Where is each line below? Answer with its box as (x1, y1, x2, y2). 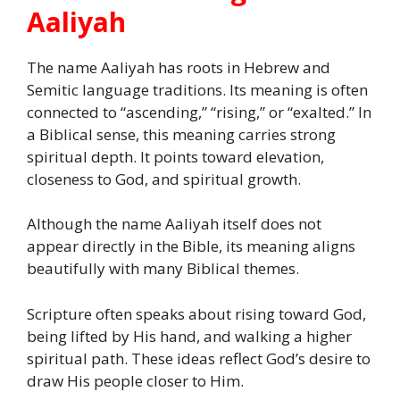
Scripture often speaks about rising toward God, (27, 303, 366, 324)
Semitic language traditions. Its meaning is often (27, 79, 368, 100)
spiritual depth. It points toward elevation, (27, 146, 324, 167)
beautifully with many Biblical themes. (27, 258, 299, 279)
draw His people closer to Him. (27, 370, 244, 391)
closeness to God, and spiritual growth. (27, 168, 301, 189)
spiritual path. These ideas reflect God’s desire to (27, 347, 371, 369)
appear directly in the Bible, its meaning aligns (27, 236, 355, 257)
